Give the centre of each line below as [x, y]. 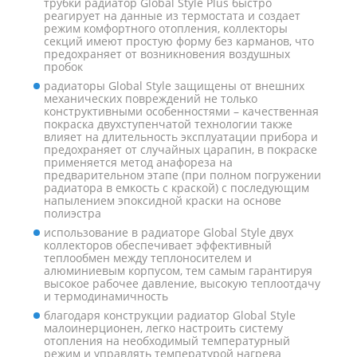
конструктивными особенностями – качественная [181, 112]
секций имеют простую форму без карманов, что [179, 41]
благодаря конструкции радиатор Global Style [170, 316]
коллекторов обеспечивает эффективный [158, 245]
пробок [63, 67]
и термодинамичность [106, 296]
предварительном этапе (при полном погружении [182, 175]
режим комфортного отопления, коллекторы [166, 29]
